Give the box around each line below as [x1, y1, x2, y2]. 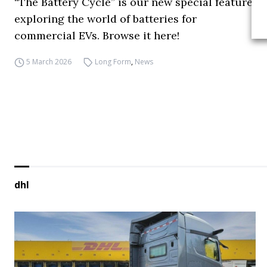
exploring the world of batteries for [14, 12, 197, 26]
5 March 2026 [26, 57, 72, 67]
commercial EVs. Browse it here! [14, 29, 179, 42]
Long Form [95, 57, 132, 67]
